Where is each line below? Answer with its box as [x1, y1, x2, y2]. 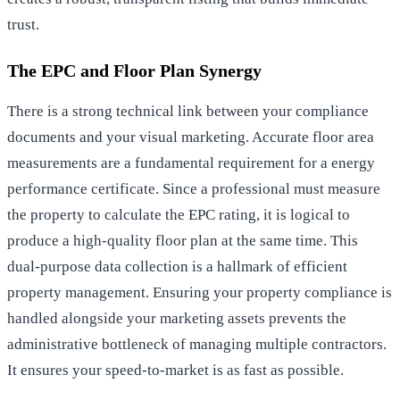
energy [331, 154, 375, 171]
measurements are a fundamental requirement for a [7, 154, 331, 171]
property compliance [246, 283, 378, 301]
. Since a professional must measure [155, 179, 380, 197]
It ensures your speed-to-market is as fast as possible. [7, 361, 344, 379]
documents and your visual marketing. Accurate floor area [7, 128, 374, 146]
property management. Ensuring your [7, 283, 246, 301]
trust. [7, 15, 39, 33]
